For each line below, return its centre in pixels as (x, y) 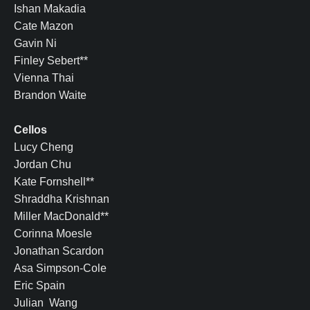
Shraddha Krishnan (62, 199)
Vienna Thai (44, 77)
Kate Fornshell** (54, 181)
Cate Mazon (44, 26)
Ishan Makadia (50, 8)
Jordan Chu (43, 164)
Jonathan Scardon (59, 250)
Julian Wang (46, 302)
